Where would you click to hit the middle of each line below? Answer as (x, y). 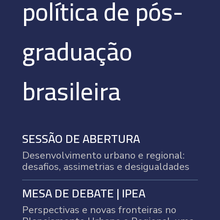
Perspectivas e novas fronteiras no (99, 210)
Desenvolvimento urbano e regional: (103, 155)
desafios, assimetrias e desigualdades (106, 166)
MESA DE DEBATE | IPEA (83, 193)
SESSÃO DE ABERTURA (81, 138)
